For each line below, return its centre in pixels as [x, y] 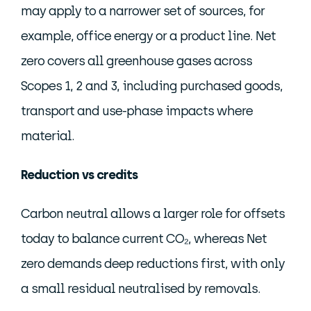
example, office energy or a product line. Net [148, 36]
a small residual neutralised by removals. [141, 289]
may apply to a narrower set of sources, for [143, 11]
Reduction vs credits [79, 175]
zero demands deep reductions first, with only [153, 264]
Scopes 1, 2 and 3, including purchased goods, [152, 86]
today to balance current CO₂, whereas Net [144, 239]
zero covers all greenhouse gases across [136, 61]
